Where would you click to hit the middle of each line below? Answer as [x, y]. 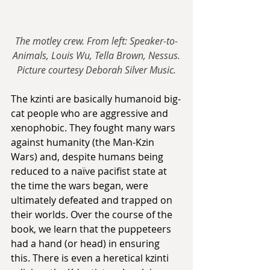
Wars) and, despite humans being [88, 157]
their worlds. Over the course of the [93, 215]
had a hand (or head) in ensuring [86, 244]
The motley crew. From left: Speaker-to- [96, 41]
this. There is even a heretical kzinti [91, 258]
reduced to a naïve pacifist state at [90, 171]
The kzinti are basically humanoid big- [96, 99]
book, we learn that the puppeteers [92, 229]
